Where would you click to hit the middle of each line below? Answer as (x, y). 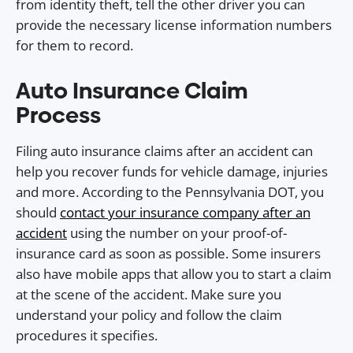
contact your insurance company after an (185, 212)
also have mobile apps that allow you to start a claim (174, 273)
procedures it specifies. (87, 335)
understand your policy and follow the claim (149, 314)
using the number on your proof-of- (177, 232)
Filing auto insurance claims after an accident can (164, 150)
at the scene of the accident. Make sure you (149, 294)
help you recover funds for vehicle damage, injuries (172, 171)
